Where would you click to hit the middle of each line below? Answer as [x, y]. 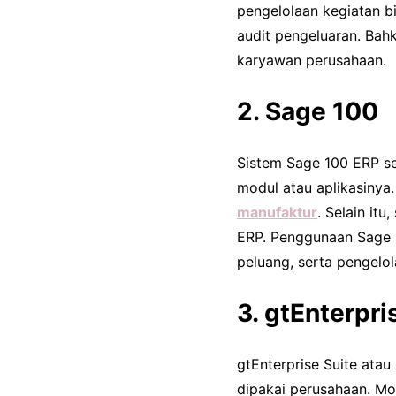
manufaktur [277, 213]
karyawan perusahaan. [312, 61]
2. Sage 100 [308, 112]
